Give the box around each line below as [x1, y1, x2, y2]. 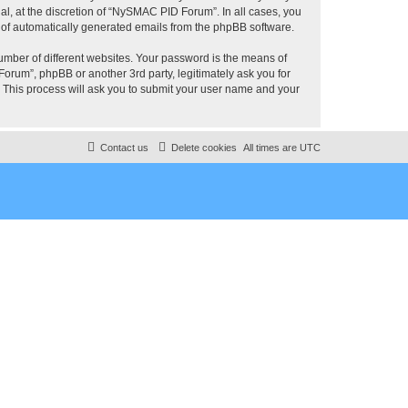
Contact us [100, 142, 148, 153]
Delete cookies [171, 142, 237, 153]
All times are [243, 142, 300, 153]
